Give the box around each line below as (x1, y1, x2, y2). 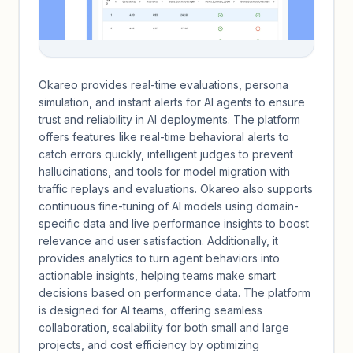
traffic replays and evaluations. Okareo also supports (39, 182, 313, 195)
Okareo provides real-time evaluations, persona (39, 78, 288, 91)
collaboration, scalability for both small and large (39, 321, 289, 334)
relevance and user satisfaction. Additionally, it (39, 234, 278, 247)
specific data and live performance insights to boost (39, 217, 309, 230)
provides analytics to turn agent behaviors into (39, 251, 280, 265)
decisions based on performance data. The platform (39, 286, 310, 299)
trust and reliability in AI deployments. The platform (39, 113, 300, 126)
